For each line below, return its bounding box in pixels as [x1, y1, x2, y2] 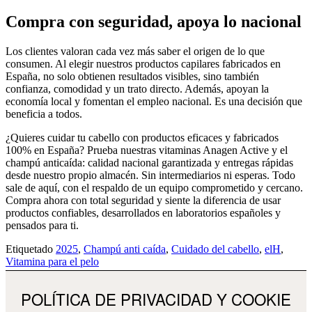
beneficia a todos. [6, 108, 82, 120]
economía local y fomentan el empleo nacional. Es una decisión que [6, 95, 302, 108]
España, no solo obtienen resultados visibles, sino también [6, 70, 259, 83]
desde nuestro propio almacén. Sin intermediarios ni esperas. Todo [6, 169, 295, 182]
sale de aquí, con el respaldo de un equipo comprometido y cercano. [6, 182, 303, 194]
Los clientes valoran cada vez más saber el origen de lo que [6, 45, 265, 58]
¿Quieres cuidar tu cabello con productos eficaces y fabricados [6, 132, 279, 144]
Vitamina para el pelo [6, 256, 99, 268]
